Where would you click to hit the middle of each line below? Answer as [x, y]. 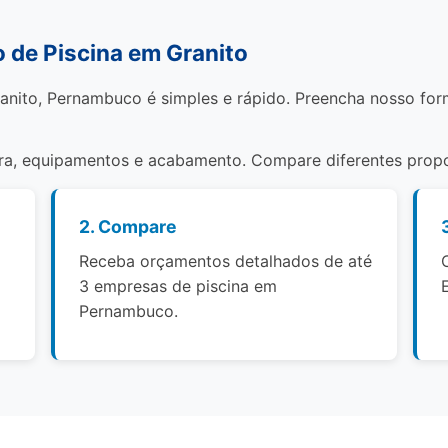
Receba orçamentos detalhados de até [226, 261]
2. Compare [128, 226]
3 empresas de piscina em [178, 286]
